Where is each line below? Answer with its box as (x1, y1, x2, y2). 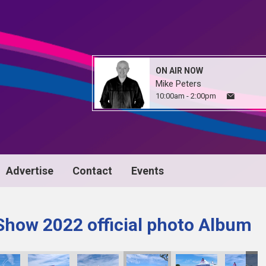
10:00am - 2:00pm (156, 91, 216, 100)
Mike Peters (156, 78, 201, 89)
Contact (72, 164, 112, 177)
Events (131, 164, 164, 177)
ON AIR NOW (156, 66, 203, 75)
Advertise (6, 164, 53, 177)
